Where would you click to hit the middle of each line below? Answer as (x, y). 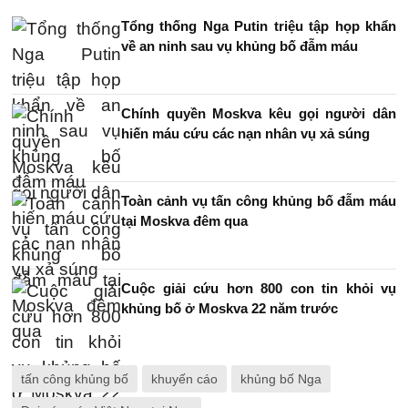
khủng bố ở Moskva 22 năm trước (229, 308)
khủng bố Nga (281, 379)
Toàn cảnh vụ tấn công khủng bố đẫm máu (259, 201)
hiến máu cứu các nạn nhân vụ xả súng (245, 133)
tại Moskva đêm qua (184, 221)
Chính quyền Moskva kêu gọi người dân (259, 113)
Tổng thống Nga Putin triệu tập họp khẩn (259, 26)
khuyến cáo (184, 379)
